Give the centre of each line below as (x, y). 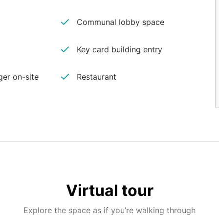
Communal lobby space (121, 22)
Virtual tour (109, 190)
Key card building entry (120, 49)
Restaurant (97, 77)
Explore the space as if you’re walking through (109, 210)
